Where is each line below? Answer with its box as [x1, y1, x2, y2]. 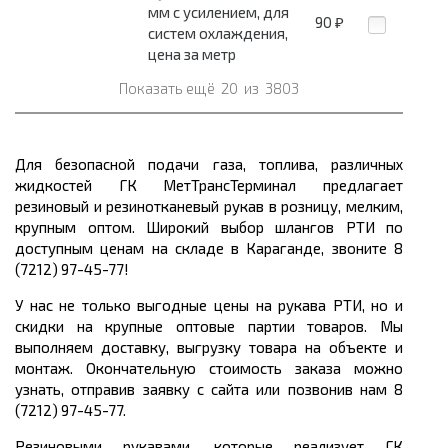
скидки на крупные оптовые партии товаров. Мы [15, 317, 403, 336]
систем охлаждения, [148, 24, 288, 43]
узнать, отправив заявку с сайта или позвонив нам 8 [15, 380, 403, 399]
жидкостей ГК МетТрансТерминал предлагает [15, 176, 403, 195]
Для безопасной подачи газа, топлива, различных [15, 155, 403, 174]
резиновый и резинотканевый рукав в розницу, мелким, [15, 197, 403, 216]
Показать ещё [119, 79, 218, 98]
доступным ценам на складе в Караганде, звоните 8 [15, 239, 403, 258]
